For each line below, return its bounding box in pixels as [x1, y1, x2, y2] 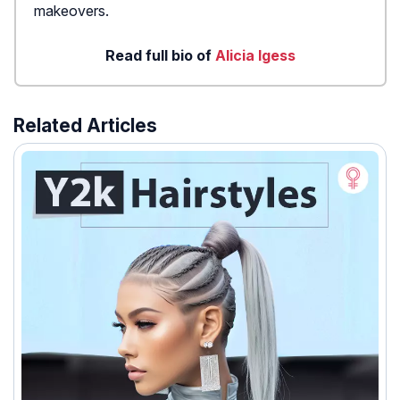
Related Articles [13, 114, 157, 137]
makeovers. [34, 2, 109, 21]
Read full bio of [105, 46, 215, 65]
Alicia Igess [215, 46, 296, 65]
